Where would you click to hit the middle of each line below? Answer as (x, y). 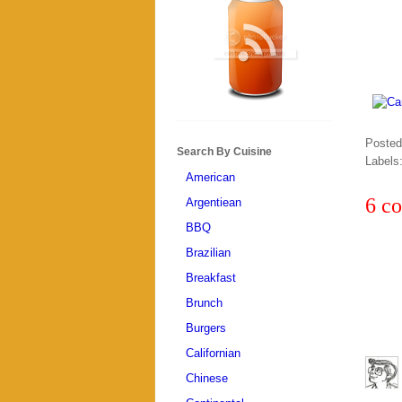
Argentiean (214, 202)
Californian (213, 353)
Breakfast (211, 277)
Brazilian (208, 252)
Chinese (207, 378)
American (210, 177)
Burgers (206, 328)
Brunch (204, 302)
